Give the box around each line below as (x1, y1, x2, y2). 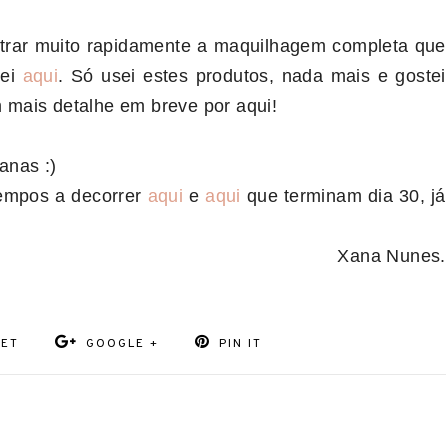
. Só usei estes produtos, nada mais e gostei (58, 66, 446, 86)
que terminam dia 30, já (240, 186, 446, 206)
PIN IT (218, 336, 262, 352)
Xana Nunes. (337, 246, 446, 266)
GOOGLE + (86, 336, 160, 352)
